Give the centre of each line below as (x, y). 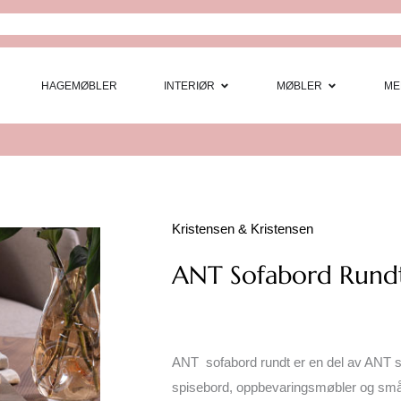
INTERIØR (189, 85)
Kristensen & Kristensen (243, 229)
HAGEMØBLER (79, 85)
